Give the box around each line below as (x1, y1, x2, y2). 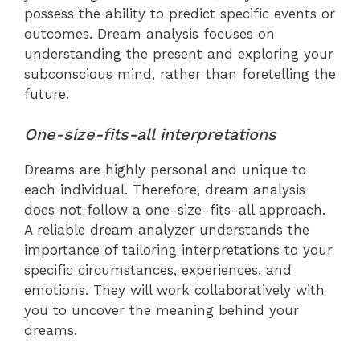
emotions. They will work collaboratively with (24, 282, 325, 299)
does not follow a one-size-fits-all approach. (24, 202, 325, 219)
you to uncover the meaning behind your (24, 302, 299, 319)
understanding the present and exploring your (24, 45, 333, 62)
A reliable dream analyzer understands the (24, 222, 309, 239)
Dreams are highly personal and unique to (24, 162, 306, 178)
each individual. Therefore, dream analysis (24, 182, 305, 198)
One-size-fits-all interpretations (24, 125, 276, 145)
